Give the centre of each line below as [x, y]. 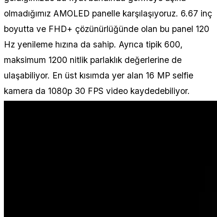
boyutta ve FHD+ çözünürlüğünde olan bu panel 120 [107, 29]
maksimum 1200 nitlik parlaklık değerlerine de [93, 60]
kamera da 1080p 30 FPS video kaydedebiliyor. [97, 91]
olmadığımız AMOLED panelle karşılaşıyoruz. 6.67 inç [108, 13]
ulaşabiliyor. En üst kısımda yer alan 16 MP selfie [99, 75]
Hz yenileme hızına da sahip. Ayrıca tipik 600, [93, 44]
